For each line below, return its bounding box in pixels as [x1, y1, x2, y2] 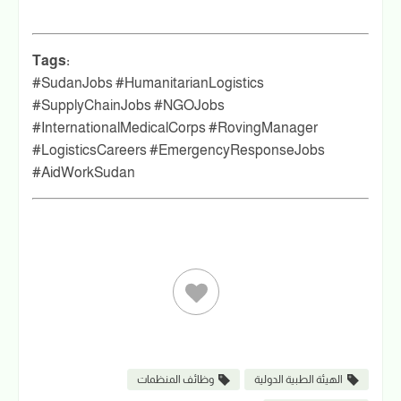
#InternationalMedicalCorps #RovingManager [32, 119, 318, 135]
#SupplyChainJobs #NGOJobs [32, 97, 225, 113]
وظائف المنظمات [137, 372, 214, 386]
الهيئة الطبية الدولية [254, 372, 343, 386]
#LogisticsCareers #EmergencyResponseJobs [32, 141, 325, 158]
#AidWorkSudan [32, 164, 135, 180]
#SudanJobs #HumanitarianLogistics [32, 74, 264, 90]
